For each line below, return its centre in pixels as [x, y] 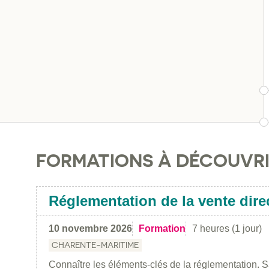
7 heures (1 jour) [227, 228]
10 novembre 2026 [90, 228]
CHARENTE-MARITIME [95, 245]
